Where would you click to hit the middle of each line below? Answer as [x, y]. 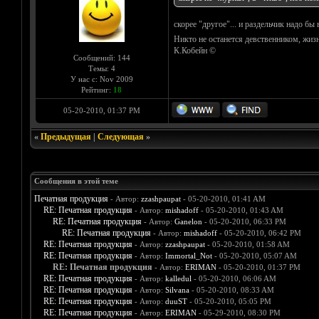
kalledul [178, 279]
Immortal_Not [188, 256]
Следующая [120, 137]
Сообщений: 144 [101, 58]
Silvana [177, 290]
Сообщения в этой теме [76, 181]
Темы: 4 [101, 69]
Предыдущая [66, 137]
